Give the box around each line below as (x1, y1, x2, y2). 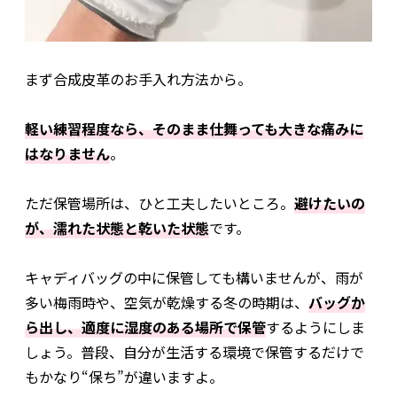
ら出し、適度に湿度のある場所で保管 (25, 316, 266, 339)
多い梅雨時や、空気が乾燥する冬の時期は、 (25, 292, 308, 314)
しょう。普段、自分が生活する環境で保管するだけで (25, 341, 364, 363)
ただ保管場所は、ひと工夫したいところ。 (25, 192, 294, 214)
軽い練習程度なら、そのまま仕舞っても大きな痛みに (25, 118, 363, 140)
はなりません (25, 143, 110, 165)
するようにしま (266, 316, 365, 339)
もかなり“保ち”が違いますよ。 (25, 366, 223, 388)
